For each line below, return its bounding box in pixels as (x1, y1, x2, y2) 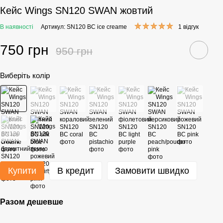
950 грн (56, 45, 93, 57)
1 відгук (178, 23, 199, 30)
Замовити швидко (115, 166, 189, 176)
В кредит (57, 166, 94, 176)
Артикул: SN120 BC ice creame (41, 23, 127, 30)
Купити (8, 166, 36, 176)
